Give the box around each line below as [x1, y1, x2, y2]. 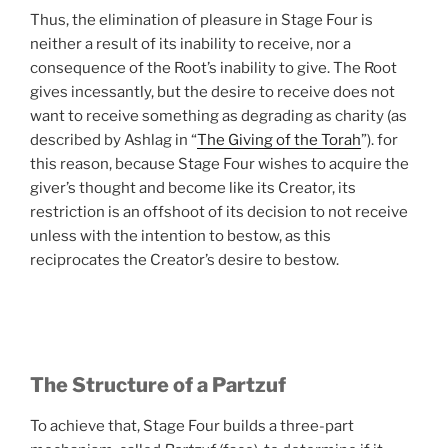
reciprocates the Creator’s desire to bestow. [30, 250, 339, 269]
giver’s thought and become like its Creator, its [30, 178, 356, 197]
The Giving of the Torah [197, 130, 361, 149]
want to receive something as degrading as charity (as [30, 106, 407, 125]
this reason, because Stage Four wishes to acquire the [30, 154, 409, 173]
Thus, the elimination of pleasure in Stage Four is [30, 10, 373, 29]
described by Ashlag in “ [30, 130, 197, 149]
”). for [361, 130, 398, 149]
